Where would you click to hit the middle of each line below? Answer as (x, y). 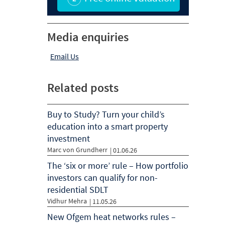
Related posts (83, 88)
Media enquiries (88, 37)
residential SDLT (78, 190)
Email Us (65, 56)
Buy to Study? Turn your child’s (106, 114)
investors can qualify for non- (102, 178)
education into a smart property (107, 126)
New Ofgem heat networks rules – (111, 217)
